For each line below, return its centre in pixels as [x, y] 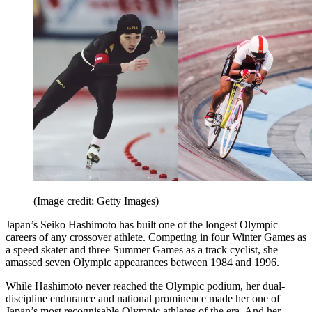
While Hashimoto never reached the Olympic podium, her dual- [145, 286]
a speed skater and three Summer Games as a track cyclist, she [142, 250]
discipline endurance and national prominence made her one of [143, 299]
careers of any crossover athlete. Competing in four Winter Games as [156, 237]
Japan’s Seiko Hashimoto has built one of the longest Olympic [142, 225]
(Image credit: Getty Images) [96, 201]
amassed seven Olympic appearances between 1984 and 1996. [142, 263]
